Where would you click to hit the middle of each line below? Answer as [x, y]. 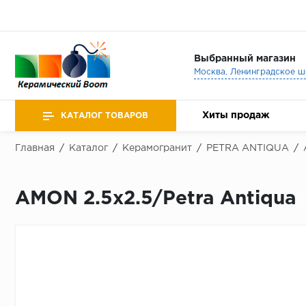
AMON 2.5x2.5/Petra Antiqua [156, 199]
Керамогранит [157, 148]
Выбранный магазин [245, 58]
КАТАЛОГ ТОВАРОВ [105, 115]
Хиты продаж [236, 115]
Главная [35, 148]
